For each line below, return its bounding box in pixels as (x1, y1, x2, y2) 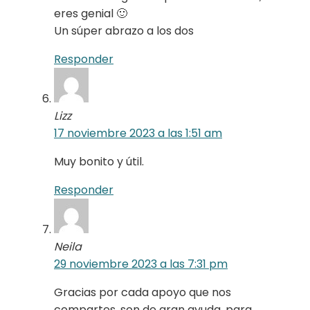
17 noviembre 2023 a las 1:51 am (54, 125, 222, 141)
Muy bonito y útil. (54, 153, 144, 170)
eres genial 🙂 (54, 5, 127, 21)
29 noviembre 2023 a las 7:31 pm (54, 255, 228, 272)
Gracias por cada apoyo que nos (54, 284, 231, 300)
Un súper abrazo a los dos (54, 22, 194, 39)
